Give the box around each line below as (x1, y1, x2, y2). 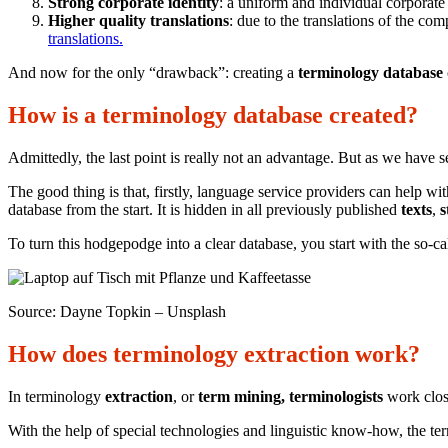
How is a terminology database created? (8, 101, 418, 128)
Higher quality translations (48, 12, 229, 30)
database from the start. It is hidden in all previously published (8, 200, 401, 218)
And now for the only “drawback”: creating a (8, 64, 298, 82)
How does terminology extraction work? (8, 340, 420, 367)
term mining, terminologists (198, 387, 387, 405)
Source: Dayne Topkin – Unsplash (8, 302, 226, 320)
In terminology (8, 387, 101, 405)
